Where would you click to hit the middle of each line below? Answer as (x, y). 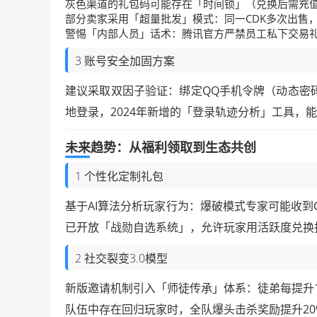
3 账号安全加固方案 (125, 60)
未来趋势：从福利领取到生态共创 (161, 147)
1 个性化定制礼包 (119, 176)
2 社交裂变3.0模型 (121, 258)
